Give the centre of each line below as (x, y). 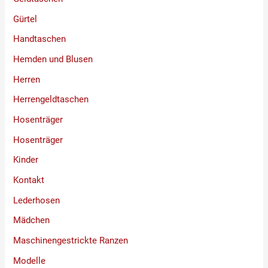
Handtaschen (40, 39)
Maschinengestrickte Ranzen (71, 240)
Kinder (26, 160)
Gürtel (25, 19)
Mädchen (32, 220)
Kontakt (29, 180)
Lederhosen (37, 200)
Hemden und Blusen (53, 60)
